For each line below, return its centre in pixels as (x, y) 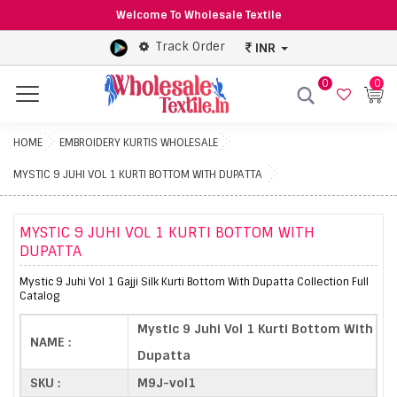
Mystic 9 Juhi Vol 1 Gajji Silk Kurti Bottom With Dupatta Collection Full (194, 281)
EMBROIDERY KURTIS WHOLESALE (139, 142)
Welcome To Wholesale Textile (198, 15)
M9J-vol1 (167, 382)
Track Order (190, 47)
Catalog (39, 296)
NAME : (51, 342)
